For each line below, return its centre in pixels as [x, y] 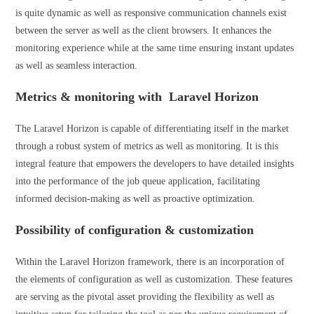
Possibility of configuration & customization [135, 230]
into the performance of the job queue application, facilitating [138, 181]
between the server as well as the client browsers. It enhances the [144, 30]
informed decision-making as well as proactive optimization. [136, 199]
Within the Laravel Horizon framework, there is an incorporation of [150, 262]
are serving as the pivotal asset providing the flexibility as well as [145, 297]
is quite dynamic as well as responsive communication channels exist [151, 13]
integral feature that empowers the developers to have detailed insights [155, 164]
